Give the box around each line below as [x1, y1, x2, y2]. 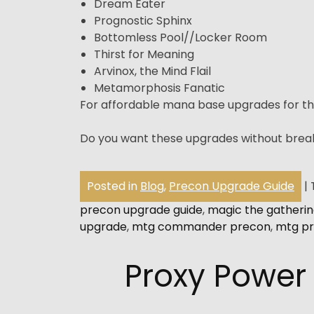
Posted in [87, 177, 140, 194]
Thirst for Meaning [94, 46, 194, 62]
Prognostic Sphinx [94, 12, 192, 29]
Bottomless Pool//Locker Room [94, 29, 267, 46]
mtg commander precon [132, 218, 271, 235]
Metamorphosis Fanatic [94, 79, 225, 96]
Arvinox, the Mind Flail [94, 62, 211, 79]
